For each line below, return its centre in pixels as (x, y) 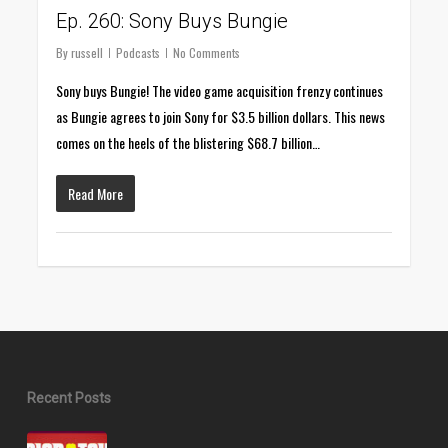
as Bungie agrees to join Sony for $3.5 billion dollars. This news (221, 116)
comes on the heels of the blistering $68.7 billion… (188, 142)
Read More (96, 193)
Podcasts (138, 52)
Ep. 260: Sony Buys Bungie (172, 20)
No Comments (207, 52)
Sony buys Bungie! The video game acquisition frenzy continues (220, 90)
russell (87, 52)
